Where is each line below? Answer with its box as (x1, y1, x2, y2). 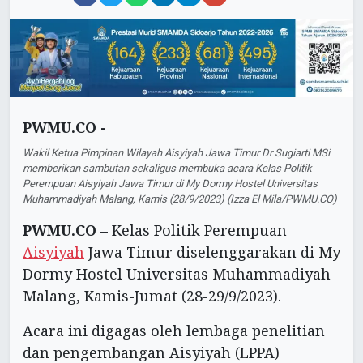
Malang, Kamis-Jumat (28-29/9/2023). (23, 286, 281, 306)
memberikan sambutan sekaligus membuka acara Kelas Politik (23, 160, 312, 177)
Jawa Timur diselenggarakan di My (84, 242, 340, 263)
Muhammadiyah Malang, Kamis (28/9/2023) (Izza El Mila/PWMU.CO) (23, 191, 337, 207)
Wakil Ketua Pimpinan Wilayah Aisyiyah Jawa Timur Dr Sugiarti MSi (23, 145, 330, 161)
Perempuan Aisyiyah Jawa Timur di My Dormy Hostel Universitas (23, 176, 318, 192)
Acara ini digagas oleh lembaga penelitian (23, 321, 325, 341)
